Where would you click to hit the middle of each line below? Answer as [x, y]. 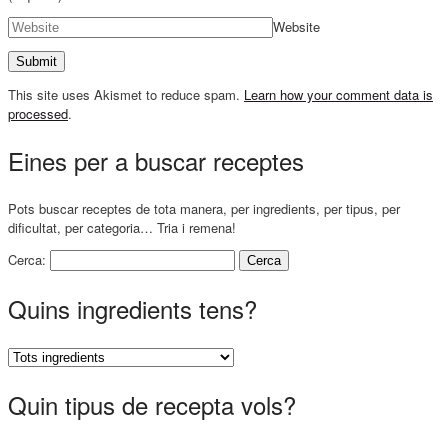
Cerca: [27, 260]
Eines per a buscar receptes [156, 161]
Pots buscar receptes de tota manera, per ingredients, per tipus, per [204, 209]
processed [38, 114]
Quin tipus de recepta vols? [152, 405]
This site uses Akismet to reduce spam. [126, 95]
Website [296, 27]
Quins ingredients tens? [132, 309]
